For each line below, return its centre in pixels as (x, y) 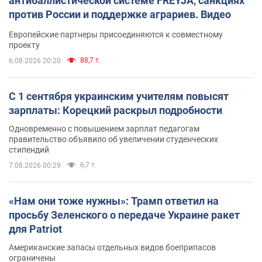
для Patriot (35, 229)
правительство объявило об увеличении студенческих (113, 139)
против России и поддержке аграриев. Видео (120, 14)
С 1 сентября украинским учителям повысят (119, 96)
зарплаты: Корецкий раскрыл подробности (116, 110)
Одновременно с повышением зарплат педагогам (104, 128)
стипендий (29, 149)
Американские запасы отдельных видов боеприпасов (112, 247)
